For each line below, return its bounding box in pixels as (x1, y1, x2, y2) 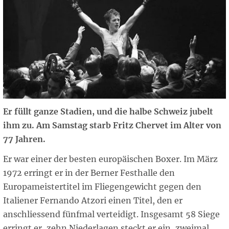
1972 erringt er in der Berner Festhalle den (3, 168, 175, 178)
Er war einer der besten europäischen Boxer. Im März (3, 154, 218, 165)
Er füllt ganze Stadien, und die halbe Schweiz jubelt (3, 106, 213, 117)
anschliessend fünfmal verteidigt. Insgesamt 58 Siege (3, 209, 220, 220)
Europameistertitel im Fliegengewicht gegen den (3, 181, 201, 192)
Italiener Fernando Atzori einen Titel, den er (3, 195, 182, 206)
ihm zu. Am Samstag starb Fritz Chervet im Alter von (3, 120, 221, 131)
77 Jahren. (3, 134, 45, 145)
